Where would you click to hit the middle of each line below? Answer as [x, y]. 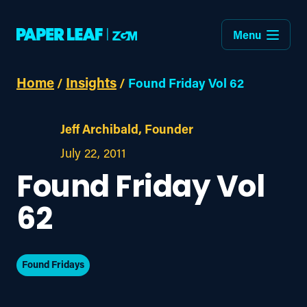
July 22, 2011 [93, 152]
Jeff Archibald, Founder [127, 128]
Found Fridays [53, 264]
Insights [91, 82]
